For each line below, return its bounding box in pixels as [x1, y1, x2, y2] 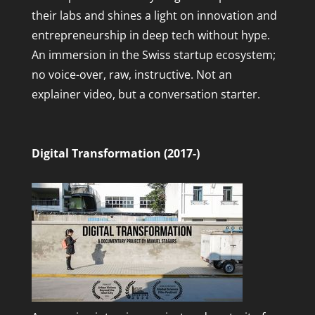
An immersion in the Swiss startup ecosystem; [31, 47, 276, 63]
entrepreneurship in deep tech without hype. [31, 27, 270, 44]
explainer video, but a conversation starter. [31, 86, 260, 103]
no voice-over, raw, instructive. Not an [31, 67, 232, 83]
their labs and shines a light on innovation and [31, 8, 277, 24]
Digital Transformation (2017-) [31, 146, 200, 162]
